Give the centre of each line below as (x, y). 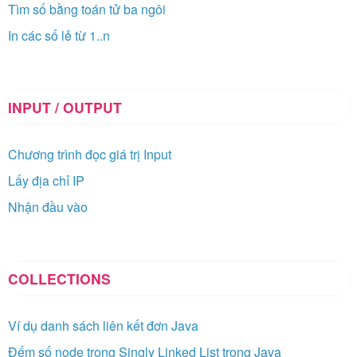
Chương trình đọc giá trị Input (90, 154)
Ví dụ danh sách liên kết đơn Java (103, 325)
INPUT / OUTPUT (65, 107)
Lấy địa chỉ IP (46, 180)
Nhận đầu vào (48, 206)
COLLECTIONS (59, 278)
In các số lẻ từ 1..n (59, 35)
